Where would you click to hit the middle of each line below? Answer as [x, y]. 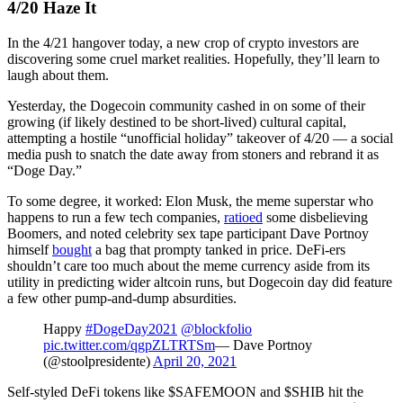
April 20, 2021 [195, 361]
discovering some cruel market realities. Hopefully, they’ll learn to [193, 58]
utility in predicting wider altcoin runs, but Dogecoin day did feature [200, 282]
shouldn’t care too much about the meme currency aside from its [188, 265]
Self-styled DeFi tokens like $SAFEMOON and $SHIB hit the [185, 391]
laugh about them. [58, 75]
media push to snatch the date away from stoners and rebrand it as [193, 154]
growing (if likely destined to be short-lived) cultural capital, [177, 121]
